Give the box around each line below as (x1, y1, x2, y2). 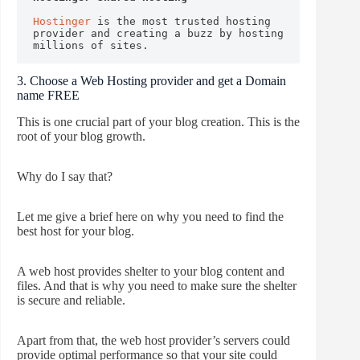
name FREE (17, 88, 80, 103)
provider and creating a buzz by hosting (33, 27, 284, 40)
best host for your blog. (17, 224, 134, 238)
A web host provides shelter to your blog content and (17, 264, 284, 278)
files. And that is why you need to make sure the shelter (17, 279, 297, 292)
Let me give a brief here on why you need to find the (17, 210, 284, 223)
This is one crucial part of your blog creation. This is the (17, 115, 300, 129)
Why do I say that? (17, 170, 112, 183)
